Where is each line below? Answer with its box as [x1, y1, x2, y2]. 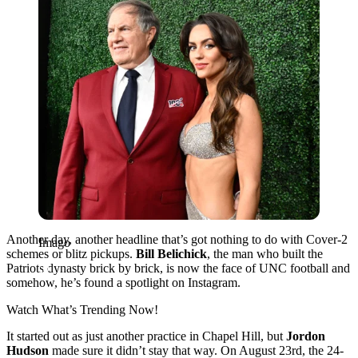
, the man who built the [207, 246, 323, 261]
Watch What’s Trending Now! [6, 302, 158, 316]
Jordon [283, 328, 325, 343]
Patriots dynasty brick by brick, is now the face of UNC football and [6, 261, 350, 275]
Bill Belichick [136, 246, 207, 261]
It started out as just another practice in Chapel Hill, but [6, 328, 283, 343]
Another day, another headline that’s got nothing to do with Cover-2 [6, 232, 348, 246]
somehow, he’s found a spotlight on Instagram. [6, 275, 241, 289]
